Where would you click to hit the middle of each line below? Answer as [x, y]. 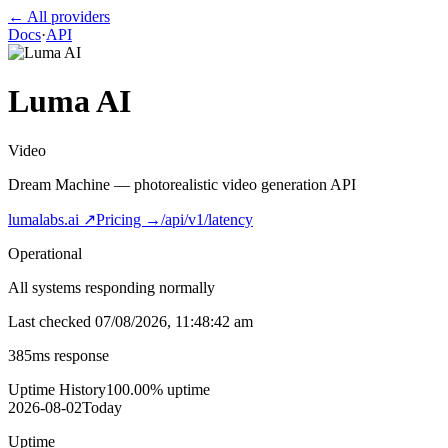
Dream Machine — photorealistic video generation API [182, 184]
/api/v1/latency [207, 219]
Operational [45, 253]
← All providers [59, 16]
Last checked [51, 321]
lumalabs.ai [43, 219]
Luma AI [69, 101]
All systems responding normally [111, 287]
